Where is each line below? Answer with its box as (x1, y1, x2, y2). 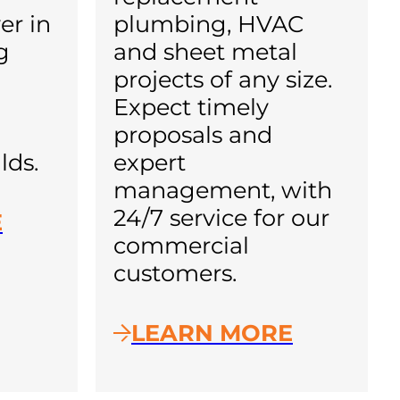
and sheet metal (113, 37, 297, 65)
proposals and (113, 120, 272, 148)
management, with (113, 175, 332, 204)
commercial (113, 230, 249, 259)
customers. (113, 258, 237, 287)
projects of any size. (113, 64, 332, 93)
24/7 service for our (113, 203, 329, 231)
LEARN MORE (131, 319, 293, 347)
